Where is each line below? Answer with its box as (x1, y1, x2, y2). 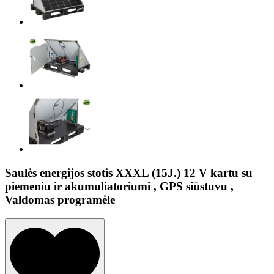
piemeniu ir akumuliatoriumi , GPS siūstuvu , (5, 179, 234, 193)
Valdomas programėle (5, 193, 115, 206)
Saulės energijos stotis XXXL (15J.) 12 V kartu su (5, 166, 253, 179)
